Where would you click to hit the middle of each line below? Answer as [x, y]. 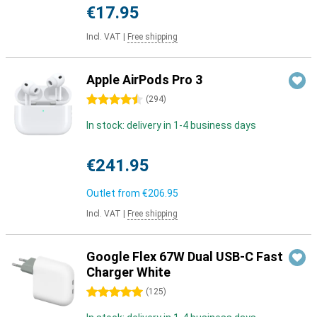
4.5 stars [106, 100]
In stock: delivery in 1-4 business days [171, 125]
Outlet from [114, 193]
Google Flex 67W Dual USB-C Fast [185, 257]
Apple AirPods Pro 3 [144, 80]
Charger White [128, 272]
